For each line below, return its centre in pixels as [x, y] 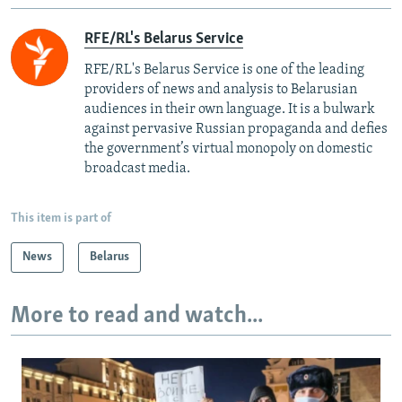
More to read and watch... [137, 316]
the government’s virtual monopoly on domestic [228, 149]
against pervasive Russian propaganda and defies [236, 129]
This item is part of [61, 218]
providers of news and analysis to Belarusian [221, 89]
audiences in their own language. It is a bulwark [230, 109]
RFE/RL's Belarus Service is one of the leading [224, 70]
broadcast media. [137, 168]
